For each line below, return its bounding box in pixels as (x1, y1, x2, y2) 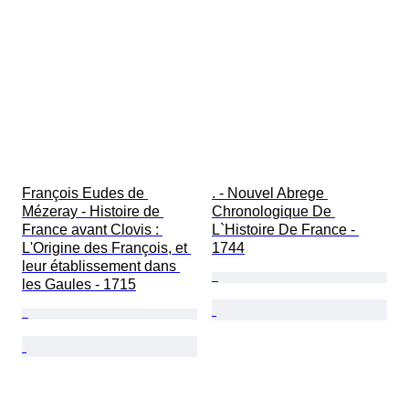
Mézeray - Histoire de (22, 204, 163, 220)
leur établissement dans (22, 258, 180, 275)
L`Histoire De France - (212, 222, 359, 238)
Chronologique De (212, 204, 335, 220)
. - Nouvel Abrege (212, 185, 328, 202)
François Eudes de (22, 185, 148, 202)
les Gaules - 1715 (22, 277, 136, 293)
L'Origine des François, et (22, 240, 191, 257)
